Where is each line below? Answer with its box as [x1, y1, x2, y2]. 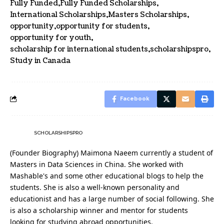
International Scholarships [10, 10, 106, 20]
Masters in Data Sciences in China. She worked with [10, 159, 183, 169]
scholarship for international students [10, 44, 148, 54]
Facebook [120, 95, 149, 102]
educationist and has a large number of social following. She [10, 194, 214, 204]
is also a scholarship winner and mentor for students [10, 205, 188, 215]
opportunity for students [56, 21, 147, 31]
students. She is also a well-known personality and [10, 182, 179, 192]
